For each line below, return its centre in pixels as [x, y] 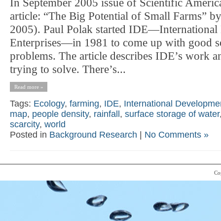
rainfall [107, 114]
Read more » [29, 87]
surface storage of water [172, 114]
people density [60, 114]
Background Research [93, 134]
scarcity [25, 124]
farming [84, 103]
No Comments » [177, 134]
